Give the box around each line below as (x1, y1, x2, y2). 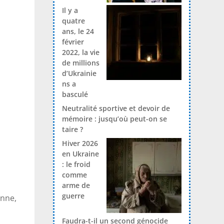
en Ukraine (61, 149, 99, 159)
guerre (61, 191, 84, 201)
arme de (61, 180, 90, 190)
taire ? (61, 124, 83, 134)
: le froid (61, 159, 90, 169)
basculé (61, 89, 88, 99)
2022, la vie (61, 47, 99, 57)
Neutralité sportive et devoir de (61, 103, 170, 113)
